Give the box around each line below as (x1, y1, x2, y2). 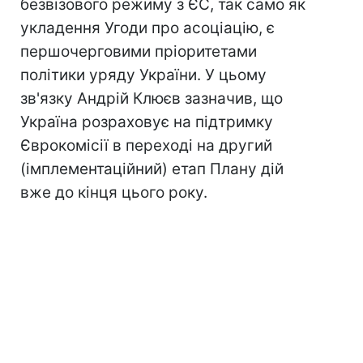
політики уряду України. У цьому (20, 66, 267, 84)
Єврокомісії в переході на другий (20, 136, 272, 155)
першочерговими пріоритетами (20, 42, 257, 61)
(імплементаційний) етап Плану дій (20, 160, 284, 178)
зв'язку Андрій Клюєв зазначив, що (20, 89, 283, 108)
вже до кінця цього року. (20, 183, 207, 202)
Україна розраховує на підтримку (20, 113, 273, 131)
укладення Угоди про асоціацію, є (20, 19, 275, 37)
